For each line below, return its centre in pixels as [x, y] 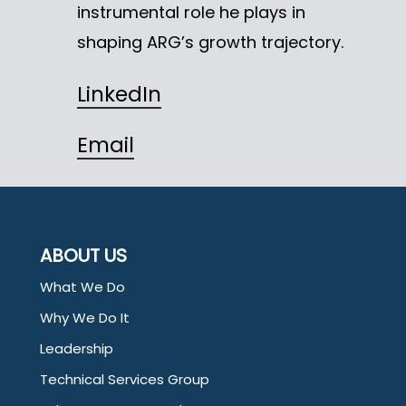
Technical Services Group [125, 379]
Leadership [77, 348]
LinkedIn [119, 94]
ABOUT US [83, 256]
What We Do [82, 287]
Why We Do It [85, 318]
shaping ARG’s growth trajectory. [210, 42]
